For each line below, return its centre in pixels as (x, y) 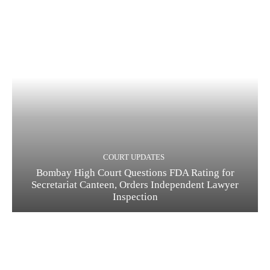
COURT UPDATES (133, 157)
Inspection (135, 197)
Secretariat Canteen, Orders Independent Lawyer (135, 185)
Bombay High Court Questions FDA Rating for (135, 173)
